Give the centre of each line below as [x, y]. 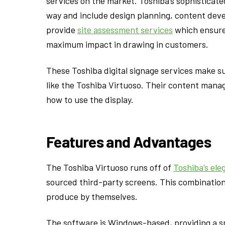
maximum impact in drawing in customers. [127, 44]
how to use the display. [90, 100]
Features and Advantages [129, 142]
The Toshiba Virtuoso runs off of [110, 167]
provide [62, 29]
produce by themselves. [92, 196]
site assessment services [125, 29]
